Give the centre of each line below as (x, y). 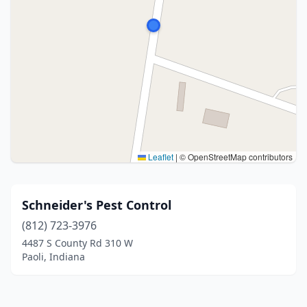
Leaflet (160, 157)
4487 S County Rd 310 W (77, 243)
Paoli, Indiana (53, 257)
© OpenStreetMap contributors (235, 157)
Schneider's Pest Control (97, 205)
